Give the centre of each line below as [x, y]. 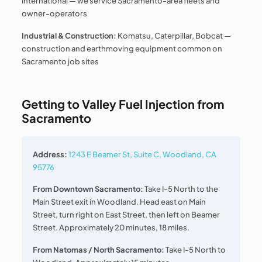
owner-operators [54, 14]
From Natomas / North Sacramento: [99, 249]
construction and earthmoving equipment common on [122, 48]
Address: [50, 154]
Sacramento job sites [60, 61]
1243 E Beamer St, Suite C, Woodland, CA [143, 154]
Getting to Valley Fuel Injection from [123, 104]
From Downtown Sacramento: [88, 189]
